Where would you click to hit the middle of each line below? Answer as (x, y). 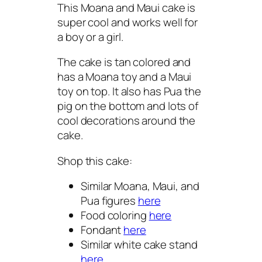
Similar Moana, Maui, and (140, 186)
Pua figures (109, 201)
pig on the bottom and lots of (128, 106)
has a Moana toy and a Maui (125, 77)
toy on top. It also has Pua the (129, 92)
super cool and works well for (128, 22)
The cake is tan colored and (124, 62)
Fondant (102, 230)
